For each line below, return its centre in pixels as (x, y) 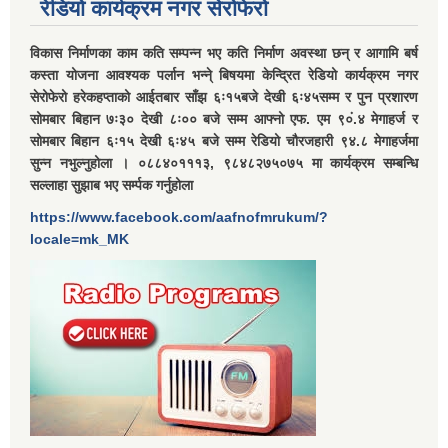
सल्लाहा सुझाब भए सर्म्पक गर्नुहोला (111, 185)
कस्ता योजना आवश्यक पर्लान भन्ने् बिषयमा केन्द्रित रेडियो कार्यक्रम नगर (224, 75)
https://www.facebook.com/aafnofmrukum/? (179, 217)
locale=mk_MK (79, 239)
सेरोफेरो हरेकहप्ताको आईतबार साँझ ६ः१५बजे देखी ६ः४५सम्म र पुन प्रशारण (224, 97)
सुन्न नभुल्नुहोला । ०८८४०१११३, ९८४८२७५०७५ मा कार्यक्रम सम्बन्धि (224, 163)
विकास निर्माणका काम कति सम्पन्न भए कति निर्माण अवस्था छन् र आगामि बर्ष (224, 53)
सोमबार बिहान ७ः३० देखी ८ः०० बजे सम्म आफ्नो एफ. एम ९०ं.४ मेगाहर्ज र (224, 119)
